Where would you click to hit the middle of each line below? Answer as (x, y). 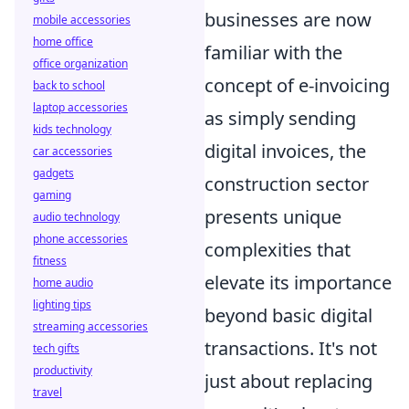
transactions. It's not (291, 349)
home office (63, 42)
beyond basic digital (288, 316)
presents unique (273, 217)
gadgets (53, 173)
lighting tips (62, 304)
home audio (63, 283)
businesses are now (288, 20)
